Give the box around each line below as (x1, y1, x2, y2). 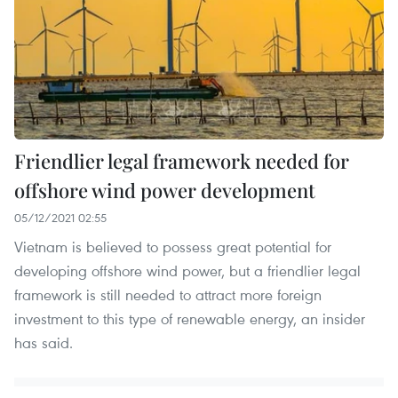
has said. (14, 332, 73, 354)
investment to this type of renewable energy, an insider (14, 308, 365, 330)
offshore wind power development (14, 177, 315, 204)
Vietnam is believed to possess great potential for (14, 236, 331, 258)
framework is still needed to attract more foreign (14, 284, 322, 306)
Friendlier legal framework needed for (14, 147, 349, 175)
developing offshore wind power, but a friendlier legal (14, 260, 361, 282)
